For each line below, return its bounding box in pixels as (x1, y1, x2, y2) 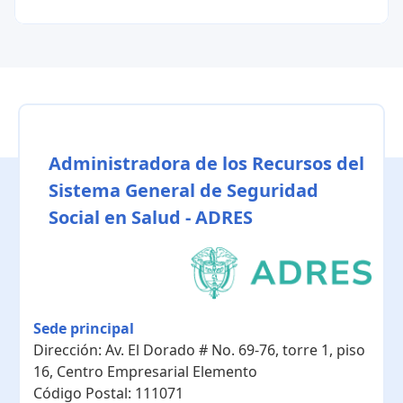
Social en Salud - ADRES (49, 204, 253, 229)
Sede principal (33, 318, 134, 338)
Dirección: (33, 339, 105, 360)
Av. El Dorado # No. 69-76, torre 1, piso (105, 339, 365, 360)
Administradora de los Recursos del (49, 150, 364, 175)
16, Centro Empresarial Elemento (33, 361, 257, 381)
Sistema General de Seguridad (49, 177, 318, 202)
